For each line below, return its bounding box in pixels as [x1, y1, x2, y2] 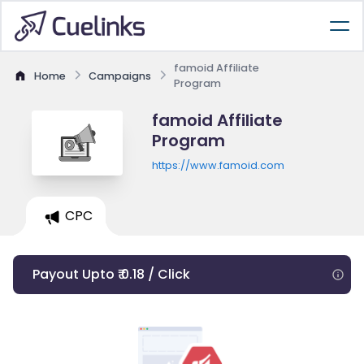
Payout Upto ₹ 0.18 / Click [32, 265, 190, 284]
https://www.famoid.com [151, 158, 284, 172]
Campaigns [89, 68, 151, 83]
